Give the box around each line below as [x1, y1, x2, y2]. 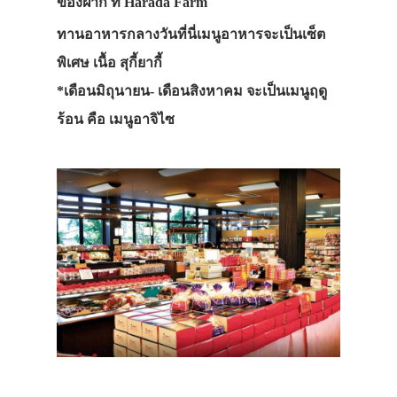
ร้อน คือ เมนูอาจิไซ [57, 111, 175, 127]
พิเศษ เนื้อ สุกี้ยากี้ [57, 54, 162, 70]
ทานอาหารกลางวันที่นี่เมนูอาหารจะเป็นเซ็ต [57, 26, 325, 42]
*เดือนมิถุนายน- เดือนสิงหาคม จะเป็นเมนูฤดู [57, 82, 327, 98]
